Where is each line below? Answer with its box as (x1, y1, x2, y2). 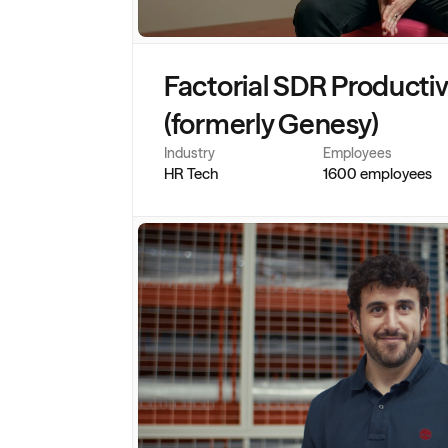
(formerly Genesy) (164, 107, 379, 141)
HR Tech (164, 164, 218, 183)
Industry (164, 144, 215, 162)
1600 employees (322, 164, 432, 183)
